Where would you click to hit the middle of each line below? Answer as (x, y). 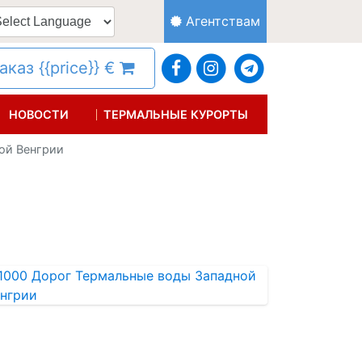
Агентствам (221, 21)
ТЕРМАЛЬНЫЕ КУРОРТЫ (176, 114)
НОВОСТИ (39, 114)
